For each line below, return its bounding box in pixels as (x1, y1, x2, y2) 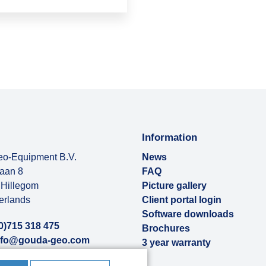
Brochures (142, 223, 190, 234)
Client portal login (142, 195, 221, 205)
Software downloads (142, 209, 234, 220)
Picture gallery (142, 180, 207, 191)
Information (142, 131, 197, 144)
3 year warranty (142, 237, 211, 248)
